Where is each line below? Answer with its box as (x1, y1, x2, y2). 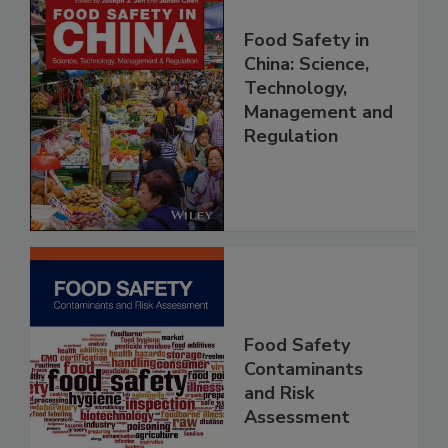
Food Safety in (244, 69, 369, 94)
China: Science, (244, 93, 369, 118)
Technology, (244, 117, 347, 142)
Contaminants (244, 399, 363, 424)
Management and (244, 141, 393, 166)
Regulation (244, 165, 338, 190)
